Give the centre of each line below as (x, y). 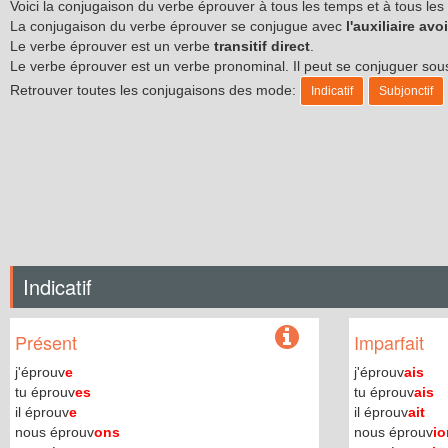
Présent (46, 342)
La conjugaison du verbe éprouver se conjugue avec (178, 26)
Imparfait (388, 342)
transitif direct (262, 46)
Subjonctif (406, 91)
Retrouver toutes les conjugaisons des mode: (155, 89)
